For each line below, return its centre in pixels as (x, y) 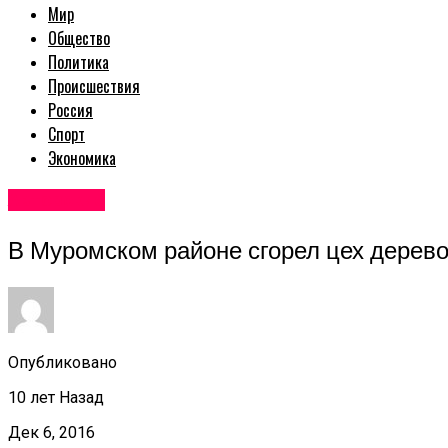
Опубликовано (62, 362)
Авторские (56, 200)
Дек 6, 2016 (51, 432)
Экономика (82, 158)
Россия (70, 110)
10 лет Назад (56, 397)
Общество (79, 38)
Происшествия (94, 86)
